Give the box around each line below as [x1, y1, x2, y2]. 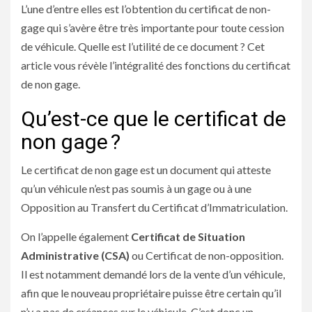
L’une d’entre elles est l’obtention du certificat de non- [21, 2, 271, 15]
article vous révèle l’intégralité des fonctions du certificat [21, 58, 290, 72]
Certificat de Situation [131, 230, 245, 243]
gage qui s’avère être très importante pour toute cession [21, 21, 284, 34]
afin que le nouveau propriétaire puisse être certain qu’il [21, 286, 281, 299]
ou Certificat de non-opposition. [130, 249, 283, 262]
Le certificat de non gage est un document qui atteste [21, 163, 271, 176]
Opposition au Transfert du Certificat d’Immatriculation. [21, 201, 288, 214]
